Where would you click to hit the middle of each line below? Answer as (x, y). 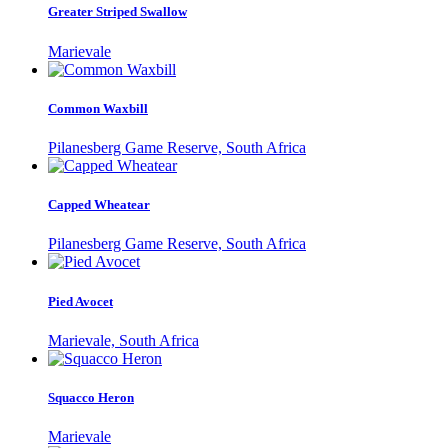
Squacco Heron (91, 397)
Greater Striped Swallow (117, 12)
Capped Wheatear (99, 205)
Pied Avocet (80, 301)
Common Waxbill (98, 108)
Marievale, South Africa (123, 340)
